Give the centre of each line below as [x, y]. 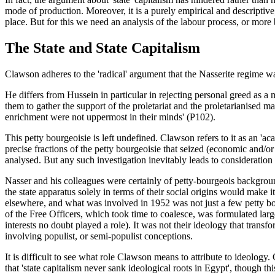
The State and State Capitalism [103, 48]
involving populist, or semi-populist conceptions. [99, 236]
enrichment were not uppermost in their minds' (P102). [110, 117]
